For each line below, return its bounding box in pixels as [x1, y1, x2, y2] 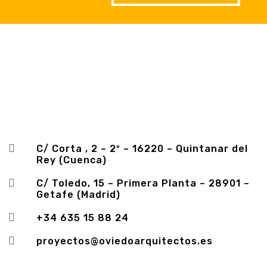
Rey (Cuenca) [36, 154, 107, 166]
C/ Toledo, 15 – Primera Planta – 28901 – [36, 177, 250, 189]
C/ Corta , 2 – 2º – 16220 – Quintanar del [36, 142, 248, 154]
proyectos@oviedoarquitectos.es [36, 235, 213, 247]
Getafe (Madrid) [36, 188, 120, 200]
